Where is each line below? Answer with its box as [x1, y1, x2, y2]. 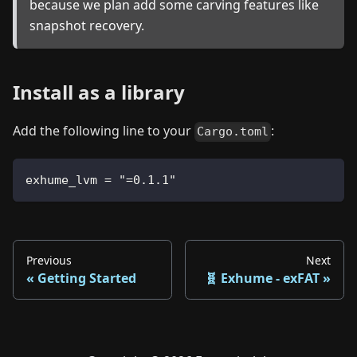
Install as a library [13, 79, 185, 106]
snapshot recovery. [29, 17, 144, 35]
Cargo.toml [197, 124, 269, 139]
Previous [26, 252, 72, 268]
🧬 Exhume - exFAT [205, 269, 320, 287]
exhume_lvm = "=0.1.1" [25, 172, 176, 187]
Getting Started [37, 269, 136, 287]
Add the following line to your [13, 122, 194, 140]
